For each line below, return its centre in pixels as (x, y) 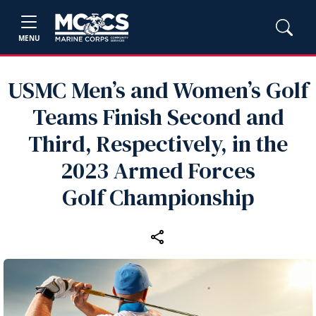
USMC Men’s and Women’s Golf (158, 90)
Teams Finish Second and (158, 117)
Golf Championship (158, 197)
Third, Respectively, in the (158, 144)
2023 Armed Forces (158, 171)
